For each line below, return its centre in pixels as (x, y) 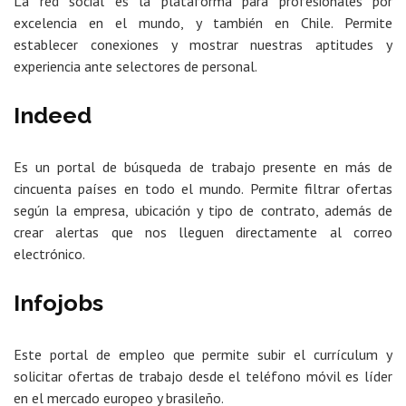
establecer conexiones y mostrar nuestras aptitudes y (203, 45)
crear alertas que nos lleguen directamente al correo (203, 232)
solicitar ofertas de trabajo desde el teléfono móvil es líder (203, 377)
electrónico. (49, 254)
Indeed (53, 116)
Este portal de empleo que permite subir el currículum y (203, 355)
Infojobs (58, 303)
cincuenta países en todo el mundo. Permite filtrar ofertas (203, 189)
